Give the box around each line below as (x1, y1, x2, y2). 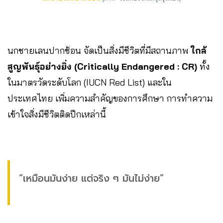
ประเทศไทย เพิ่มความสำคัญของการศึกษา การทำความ (7, 93, 213, 105)
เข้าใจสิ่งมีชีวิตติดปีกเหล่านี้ (7, 109, 106, 120)
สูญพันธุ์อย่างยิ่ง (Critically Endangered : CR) (7, 61, 197, 73)
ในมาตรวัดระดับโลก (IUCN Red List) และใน (7, 77, 172, 89)
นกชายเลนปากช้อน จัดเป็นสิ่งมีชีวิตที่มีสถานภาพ (7, 45, 191, 57)
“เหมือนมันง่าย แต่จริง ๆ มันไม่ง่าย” (19, 171, 164, 186)
